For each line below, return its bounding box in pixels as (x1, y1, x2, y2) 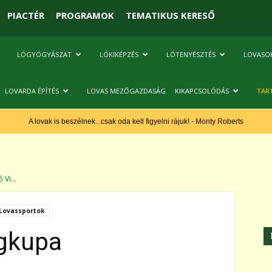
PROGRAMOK (55, 8, 114, 21)
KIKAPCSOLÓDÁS (175, 86, 229, 95)
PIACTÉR (7, 8, 44, 21)
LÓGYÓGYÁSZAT (17, 50, 72, 59)
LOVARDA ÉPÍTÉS (5, 86, 59, 95)
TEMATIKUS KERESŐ (125, 8, 215, 21)
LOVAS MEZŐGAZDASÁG (87, 86, 166, 95)
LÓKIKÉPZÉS (100, 50, 138, 59)
